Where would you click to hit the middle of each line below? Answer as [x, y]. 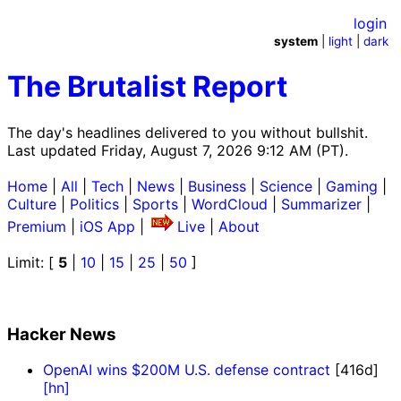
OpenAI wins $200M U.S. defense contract [187, 370]
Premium [37, 226]
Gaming [352, 186]
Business [217, 186]
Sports [155, 204]
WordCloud [230, 204]
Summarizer [321, 204]
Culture [32, 204]
